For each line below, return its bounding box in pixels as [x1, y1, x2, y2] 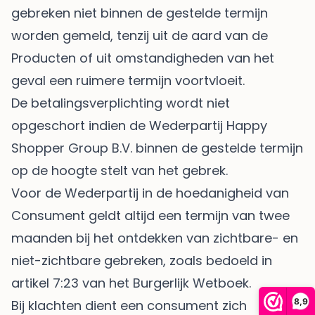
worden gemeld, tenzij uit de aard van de [11, 27, 268, 45]
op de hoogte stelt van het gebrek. [11, 162, 228, 180]
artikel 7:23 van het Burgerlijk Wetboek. [11, 274, 251, 292]
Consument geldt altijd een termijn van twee [11, 207, 290, 225]
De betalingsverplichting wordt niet [11, 94, 230, 112]
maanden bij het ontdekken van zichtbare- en [11, 229, 298, 247]
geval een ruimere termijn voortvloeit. [11, 72, 245, 90]
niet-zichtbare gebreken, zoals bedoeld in [11, 252, 272, 270]
